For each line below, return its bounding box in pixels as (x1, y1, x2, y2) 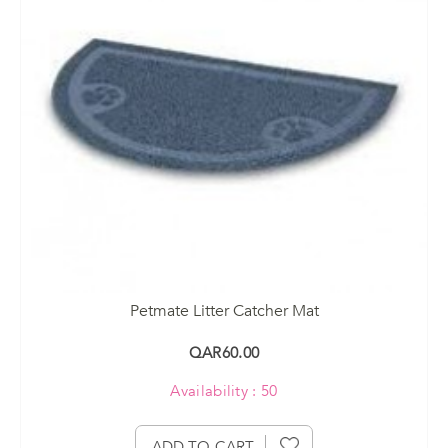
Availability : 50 (170, 380, 278, 401)
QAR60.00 (188, 342, 260, 363)
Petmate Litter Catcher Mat (129, 299, 319, 322)
